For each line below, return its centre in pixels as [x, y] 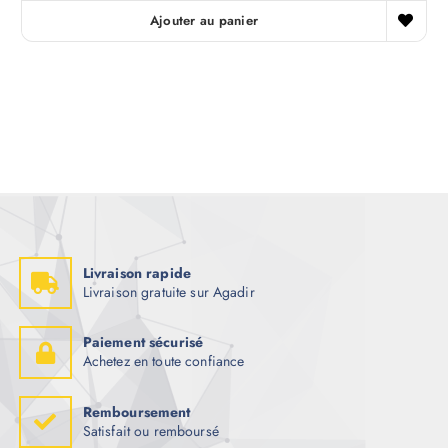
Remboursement [136, 411]
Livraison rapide [136, 272]
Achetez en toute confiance [163, 361]
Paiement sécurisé [143, 342]
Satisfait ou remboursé [150, 430]
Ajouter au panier [204, 20]
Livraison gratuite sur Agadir [168, 291]
